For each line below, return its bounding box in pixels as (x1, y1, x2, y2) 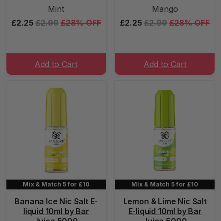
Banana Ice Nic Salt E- (14, 196, 98, 206)
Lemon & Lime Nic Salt (123, 196, 207, 206)
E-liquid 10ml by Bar (128, 206, 202, 216)
